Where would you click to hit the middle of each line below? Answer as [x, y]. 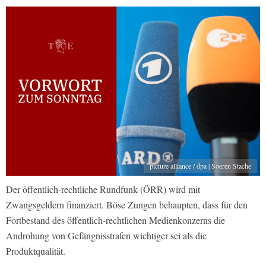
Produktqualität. [36, 251]
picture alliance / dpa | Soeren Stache [200, 166]
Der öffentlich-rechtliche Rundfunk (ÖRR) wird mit [103, 189]
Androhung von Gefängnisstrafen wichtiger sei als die [106, 236]
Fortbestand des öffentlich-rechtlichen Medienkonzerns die [115, 220]
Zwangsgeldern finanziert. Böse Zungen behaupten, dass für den [127, 205]
